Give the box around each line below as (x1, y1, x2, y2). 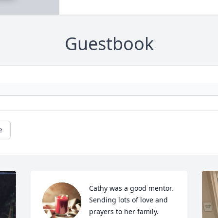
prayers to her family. (89, 207, 159, 217)
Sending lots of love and (89, 195, 168, 205)
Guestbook (64, 32, 154, 56)
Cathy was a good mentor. (89, 183, 174, 193)
